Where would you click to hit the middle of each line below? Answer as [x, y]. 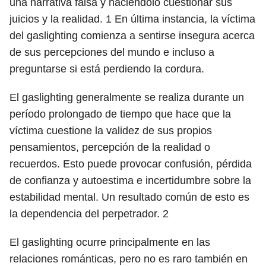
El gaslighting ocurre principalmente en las [110, 242]
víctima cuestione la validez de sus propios [111, 131]
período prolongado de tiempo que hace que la [120, 114]
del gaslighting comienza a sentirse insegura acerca [132, 36]
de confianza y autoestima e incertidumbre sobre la [130, 180]
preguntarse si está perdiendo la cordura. [107, 69]
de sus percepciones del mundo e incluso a [112, 52]
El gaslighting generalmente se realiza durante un [127, 97]
